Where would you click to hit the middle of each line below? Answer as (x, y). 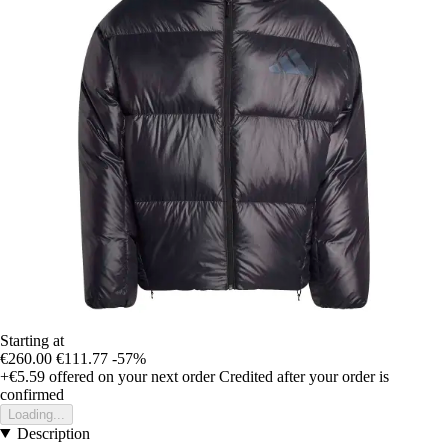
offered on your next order (130, 376)
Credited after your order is (304, 376)
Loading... (36, 414)
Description (53, 433)
